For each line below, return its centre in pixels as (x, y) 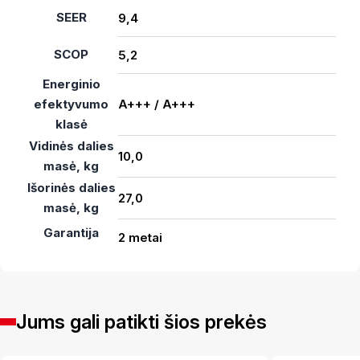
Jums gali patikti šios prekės (141, 322)
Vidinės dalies (71, 146)
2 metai (140, 237)
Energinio (71, 84)
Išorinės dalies (71, 188)
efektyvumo (71, 104)
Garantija (71, 233)
